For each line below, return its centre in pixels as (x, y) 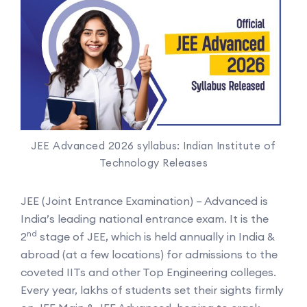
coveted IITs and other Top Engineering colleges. (148, 272)
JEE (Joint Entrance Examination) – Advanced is (144, 200)
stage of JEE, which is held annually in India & (156, 236)
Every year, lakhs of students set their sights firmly (152, 290)
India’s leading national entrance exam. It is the (145, 218)
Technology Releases (153, 162)
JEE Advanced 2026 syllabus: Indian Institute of (153, 145)
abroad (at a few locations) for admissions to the (149, 254)
